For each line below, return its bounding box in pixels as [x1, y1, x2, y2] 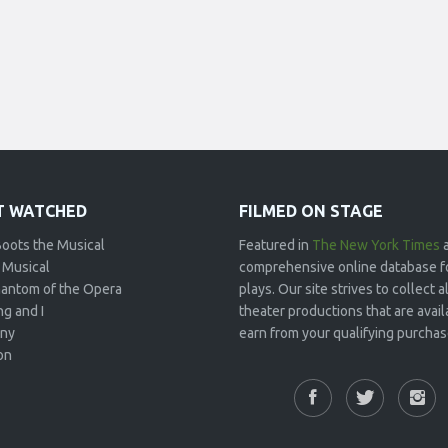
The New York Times [312, 237, 440, 253]
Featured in [239, 237, 312, 253]
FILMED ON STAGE [239, 202, 383, 220]
